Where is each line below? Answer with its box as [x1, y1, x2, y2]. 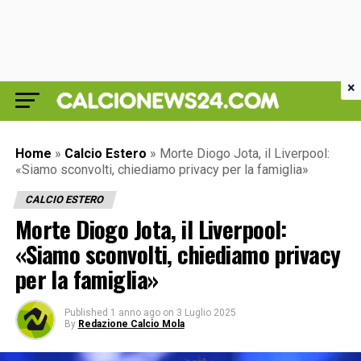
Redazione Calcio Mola [77, 318, 185, 330]
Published [64, 307, 108, 318]
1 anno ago [110, 307, 160, 318]
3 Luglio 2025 [176, 307, 236, 318]
